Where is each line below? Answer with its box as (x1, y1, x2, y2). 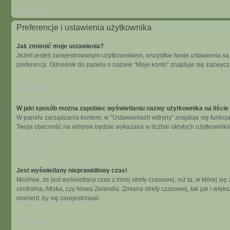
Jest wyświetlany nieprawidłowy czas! (16, 167, 127, 174)
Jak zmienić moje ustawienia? (16, 43, 104, 50)
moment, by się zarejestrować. (16, 195, 101, 202)
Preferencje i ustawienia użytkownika (16, 23, 151, 32)
